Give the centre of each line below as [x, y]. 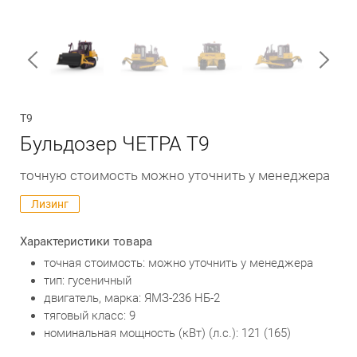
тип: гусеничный [88, 280]
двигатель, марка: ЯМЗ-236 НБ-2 [132, 298]
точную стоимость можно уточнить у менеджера [175, 175]
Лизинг [50, 204]
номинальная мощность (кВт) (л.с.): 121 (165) [167, 333]
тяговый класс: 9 [90, 316]
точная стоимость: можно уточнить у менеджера [178, 263]
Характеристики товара [86, 241]
